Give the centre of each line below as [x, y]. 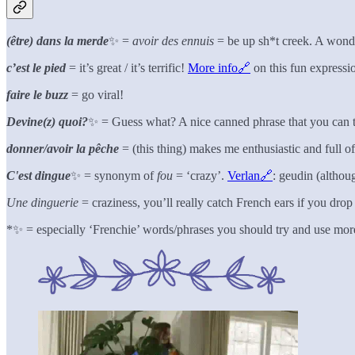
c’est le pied [36, 67]
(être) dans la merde [57, 40]
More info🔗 [219, 67]
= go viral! [96, 94]
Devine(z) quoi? [47, 121]
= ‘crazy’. [200, 175]
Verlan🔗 [250, 175]
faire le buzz [37, 94]
